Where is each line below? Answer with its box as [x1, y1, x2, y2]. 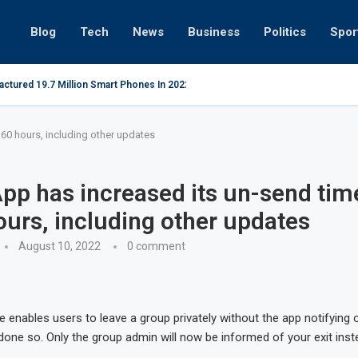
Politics [264, 24, 306, 39]
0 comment [126, 239, 185, 253]
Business [188, 24, 240, 39]
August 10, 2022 [18, 239, 101, 253]
